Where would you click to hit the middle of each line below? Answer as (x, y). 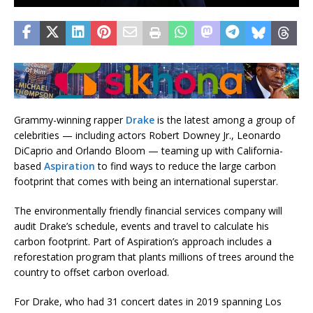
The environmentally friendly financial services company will (148, 210)
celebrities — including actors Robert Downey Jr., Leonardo (147, 135)
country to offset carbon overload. (92, 272)
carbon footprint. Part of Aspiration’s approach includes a (143, 241)
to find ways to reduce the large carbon (185, 166)
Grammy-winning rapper (70, 119)
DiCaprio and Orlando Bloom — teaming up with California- (148, 150)
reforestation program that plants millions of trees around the (154, 256)
